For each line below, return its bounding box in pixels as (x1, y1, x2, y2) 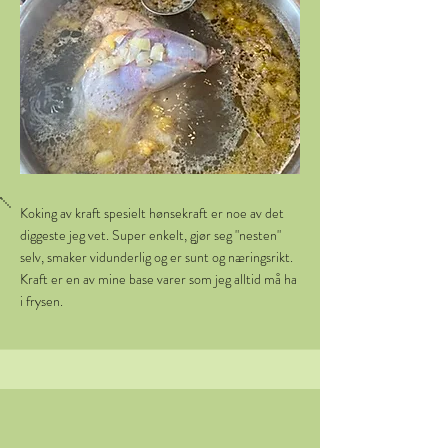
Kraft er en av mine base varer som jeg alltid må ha (20, 269, 297, 289)
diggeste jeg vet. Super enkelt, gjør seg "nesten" (20, 225, 281, 245)
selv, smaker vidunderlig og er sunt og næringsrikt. (20, 247, 293, 267)
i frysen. (20, 291, 63, 311)
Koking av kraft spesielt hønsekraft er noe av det (20, 203, 284, 223)
